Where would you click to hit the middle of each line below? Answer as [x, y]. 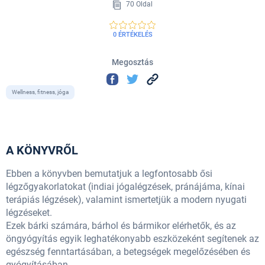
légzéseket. [29, 213]
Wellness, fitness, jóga [40, 92]
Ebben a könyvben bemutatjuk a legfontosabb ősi [109, 174]
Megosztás [132, 62]
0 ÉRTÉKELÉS [132, 34]
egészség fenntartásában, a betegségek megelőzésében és [128, 252]
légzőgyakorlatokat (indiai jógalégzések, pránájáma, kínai [125, 187]
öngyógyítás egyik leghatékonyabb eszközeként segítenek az [132, 239]
